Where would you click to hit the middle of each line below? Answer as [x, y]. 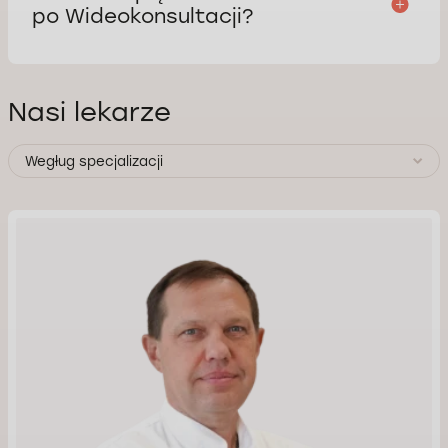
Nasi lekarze [89, 112]
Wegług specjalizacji [94, 161]
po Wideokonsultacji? [142, 16]
